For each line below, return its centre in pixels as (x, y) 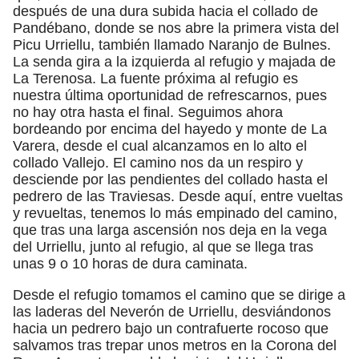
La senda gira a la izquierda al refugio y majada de (174, 61)
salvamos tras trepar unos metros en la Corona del (175, 345)
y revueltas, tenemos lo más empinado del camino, (175, 213)
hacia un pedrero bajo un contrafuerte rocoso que (171, 328)
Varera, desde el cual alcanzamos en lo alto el (160, 145)
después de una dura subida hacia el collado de (165, 11)
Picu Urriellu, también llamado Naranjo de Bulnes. (172, 44)
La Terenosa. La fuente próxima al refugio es (155, 78)
